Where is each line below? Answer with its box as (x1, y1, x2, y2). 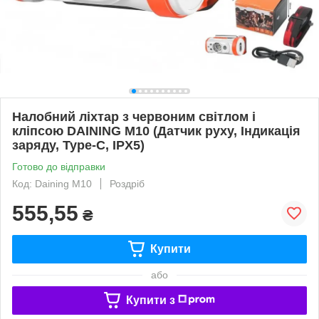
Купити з (125, 293, 175, 306)
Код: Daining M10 (12, 177, 92, 189)
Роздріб (110, 177, 145, 189)
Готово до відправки (12, 160, 105, 172)
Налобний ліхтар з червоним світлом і (12, 109, 256, 124)
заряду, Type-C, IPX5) (12, 137, 145, 152)
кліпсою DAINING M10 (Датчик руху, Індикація (12, 123, 300, 138)
